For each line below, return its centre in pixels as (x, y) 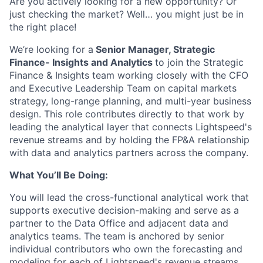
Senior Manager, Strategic (154, 50)
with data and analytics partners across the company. (129, 153)
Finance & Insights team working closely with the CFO (129, 75)
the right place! (43, 27)
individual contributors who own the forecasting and (126, 249)
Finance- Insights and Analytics (82, 63)
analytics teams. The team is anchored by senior (117, 236)
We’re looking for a (51, 50)
